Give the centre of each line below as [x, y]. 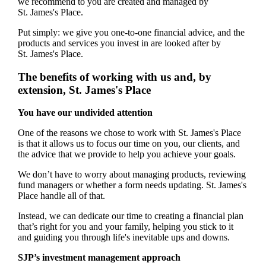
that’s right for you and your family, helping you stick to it [125, 227]
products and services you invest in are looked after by [119, 43]
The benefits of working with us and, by [114, 77]
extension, [43, 90]
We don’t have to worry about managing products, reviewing [132, 175]
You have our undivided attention [85, 113]
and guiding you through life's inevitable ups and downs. [123, 237]
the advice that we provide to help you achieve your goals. [126, 154]
